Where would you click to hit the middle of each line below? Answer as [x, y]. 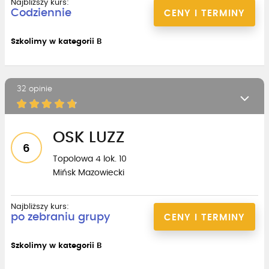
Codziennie [41, 13]
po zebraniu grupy [60, 217]
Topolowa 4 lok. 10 [90, 159]
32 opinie [35, 89]
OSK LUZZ [89, 137]
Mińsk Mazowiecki [89, 173]
